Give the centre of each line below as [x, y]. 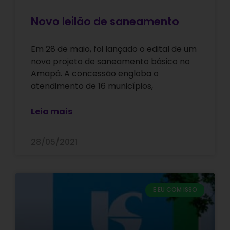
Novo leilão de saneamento [105, 22]
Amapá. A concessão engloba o [95, 74]
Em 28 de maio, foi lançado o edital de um [114, 49]
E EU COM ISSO [175, 190]
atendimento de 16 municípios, [92, 86]
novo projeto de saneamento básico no [110, 62]
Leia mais [52, 112]
